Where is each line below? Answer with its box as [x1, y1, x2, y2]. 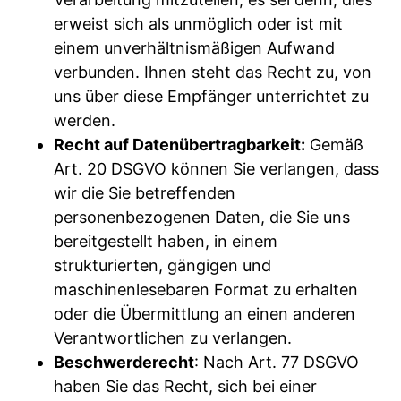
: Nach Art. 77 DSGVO [194, 352, 359, 371]
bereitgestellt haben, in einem [54, 231, 277, 251]
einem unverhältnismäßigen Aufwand [54, 38, 335, 57]
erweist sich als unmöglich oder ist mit [54, 13, 343, 33]
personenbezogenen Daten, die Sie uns [54, 207, 350, 226]
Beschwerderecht [54, 352, 194, 371]
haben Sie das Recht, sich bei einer [54, 376, 317, 396]
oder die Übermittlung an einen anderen [54, 303, 355, 323]
